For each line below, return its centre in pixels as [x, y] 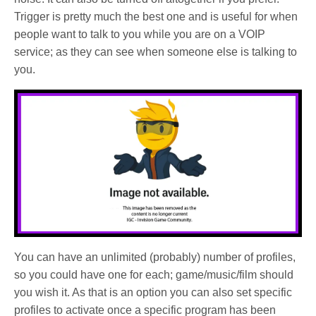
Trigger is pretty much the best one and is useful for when [156, 16]
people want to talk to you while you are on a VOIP [140, 34]
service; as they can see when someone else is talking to [156, 51]
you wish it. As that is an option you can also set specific [153, 292]
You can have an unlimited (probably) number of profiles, [155, 257]
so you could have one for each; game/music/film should [154, 274]
